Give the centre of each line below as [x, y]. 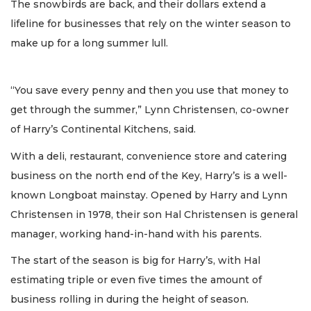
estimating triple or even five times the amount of [136, 280]
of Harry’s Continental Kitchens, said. [103, 129]
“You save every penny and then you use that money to [150, 91]
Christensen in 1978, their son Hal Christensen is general [154, 214]
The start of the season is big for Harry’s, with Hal [135, 261]
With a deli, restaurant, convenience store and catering [149, 156]
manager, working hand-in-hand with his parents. [136, 234]
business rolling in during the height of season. [129, 300]
